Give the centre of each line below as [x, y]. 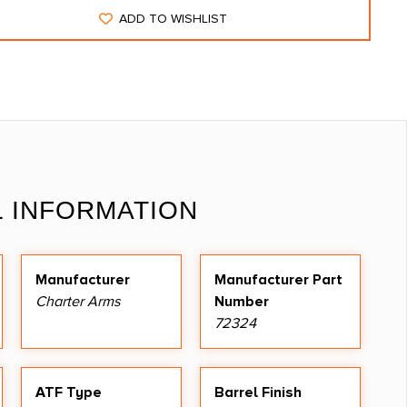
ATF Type [69, 392]
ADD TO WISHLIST [174, 19]
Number [242, 301]
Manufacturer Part [278, 279]
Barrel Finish [258, 392]
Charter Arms [78, 301]
